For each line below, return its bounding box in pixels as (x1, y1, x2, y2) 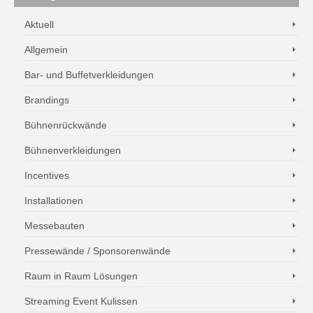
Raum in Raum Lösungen (24, 270, 138, 282)
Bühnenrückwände (24, 119, 107, 131)
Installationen (24, 195, 83, 206)
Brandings (24, 94, 69, 105)
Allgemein (24, 44, 68, 55)
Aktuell (24, 19, 54, 30)
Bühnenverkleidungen (24, 145, 121, 156)
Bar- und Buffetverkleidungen (24, 69, 154, 80)
